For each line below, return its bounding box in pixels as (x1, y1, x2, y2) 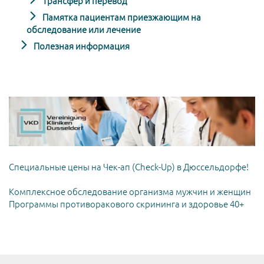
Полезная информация (32, 41, 130, 51)
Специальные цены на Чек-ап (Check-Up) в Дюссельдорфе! (9, 162, 249, 173)
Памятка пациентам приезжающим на (41, 12, 201, 22)
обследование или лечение (27, 24, 141, 35)
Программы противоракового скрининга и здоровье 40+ (9, 199, 244, 210)
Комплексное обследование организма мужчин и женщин (9, 187, 251, 197)
